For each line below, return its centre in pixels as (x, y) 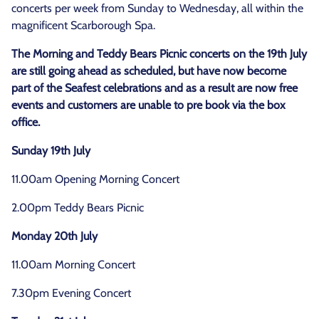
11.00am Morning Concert (73, 265)
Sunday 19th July (51, 151)
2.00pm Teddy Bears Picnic (78, 208)
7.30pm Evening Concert (73, 293)
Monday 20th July (54, 236)
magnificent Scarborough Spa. (83, 25)
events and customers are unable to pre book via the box (148, 105)
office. (26, 122)
